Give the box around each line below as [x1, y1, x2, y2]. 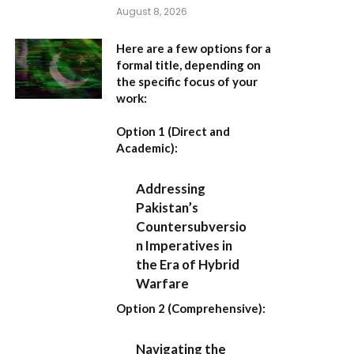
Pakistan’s [136, 199, 199, 217]
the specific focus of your [116, 73, 258, 88]
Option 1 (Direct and [116, 123, 230, 138]
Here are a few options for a [116, 40, 271, 55]
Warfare [136, 275, 190, 292]
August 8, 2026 [116, 4, 187, 18]
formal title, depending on [116, 57, 261, 72]
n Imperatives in [136, 237, 233, 254]
